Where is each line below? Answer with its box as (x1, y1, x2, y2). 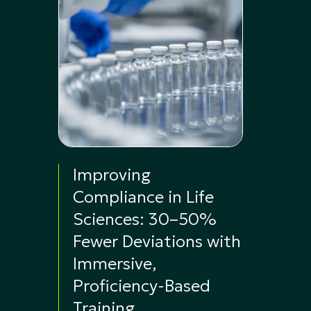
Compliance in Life (73, 187, 214, 208)
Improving (73, 165, 151, 185)
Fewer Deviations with (73, 231, 241, 252)
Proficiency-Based (73, 276, 210, 296)
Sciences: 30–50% (73, 209, 217, 230)
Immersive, (73, 253, 157, 274)
